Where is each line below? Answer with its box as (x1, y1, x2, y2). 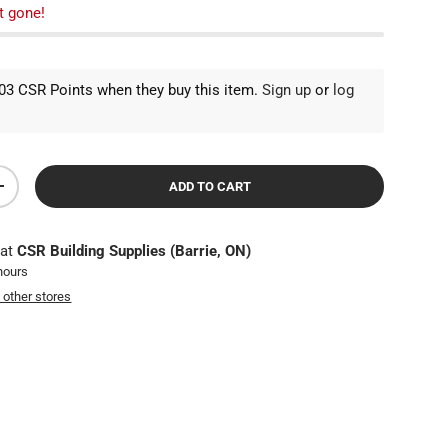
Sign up (262, 80, 312, 99)
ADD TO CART (168, 178, 251, 194)
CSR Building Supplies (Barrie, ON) (17, 241, 252, 260)
